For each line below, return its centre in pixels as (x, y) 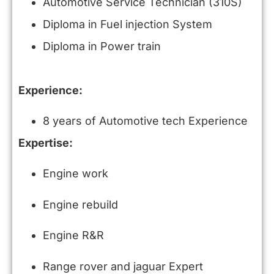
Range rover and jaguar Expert (123, 266)
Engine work (76, 174)
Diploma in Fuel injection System (128, 24)
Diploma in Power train (102, 46)
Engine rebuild (80, 204)
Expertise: (46, 143)
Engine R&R (73, 235)
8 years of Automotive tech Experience (145, 120)
